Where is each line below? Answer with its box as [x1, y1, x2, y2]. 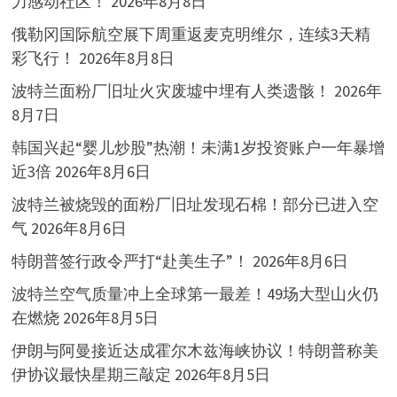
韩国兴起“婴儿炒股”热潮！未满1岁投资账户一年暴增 [11, 136, 385, 158]
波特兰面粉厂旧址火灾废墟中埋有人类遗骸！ [11, 80, 331, 101]
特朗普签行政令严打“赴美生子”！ [11, 250, 249, 271]
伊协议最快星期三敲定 [11, 363, 171, 385]
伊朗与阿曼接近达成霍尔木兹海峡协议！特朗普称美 [11, 339, 378, 361]
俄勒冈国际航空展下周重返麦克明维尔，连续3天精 [11, 23, 370, 44]
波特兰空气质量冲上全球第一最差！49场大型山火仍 [11, 283, 378, 304]
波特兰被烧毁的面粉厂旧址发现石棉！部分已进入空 [11, 193, 378, 214]
